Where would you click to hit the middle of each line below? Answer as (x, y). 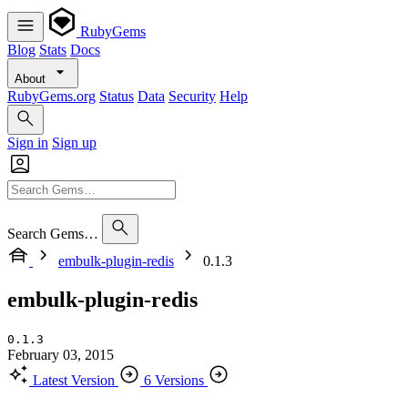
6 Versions (174, 380)
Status (117, 96)
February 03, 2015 (61, 354)
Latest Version (74, 380)
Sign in (28, 143)
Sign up (74, 143)
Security (192, 96)
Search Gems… (53, 234)
